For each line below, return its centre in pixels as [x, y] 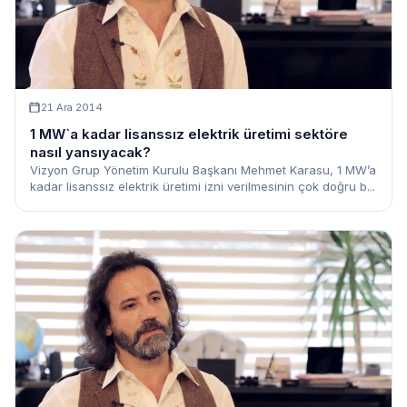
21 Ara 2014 [72, 108]
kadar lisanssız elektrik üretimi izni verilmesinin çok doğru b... [203, 187]
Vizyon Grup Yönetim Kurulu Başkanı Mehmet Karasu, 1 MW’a [203, 170]
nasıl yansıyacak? [90, 153]
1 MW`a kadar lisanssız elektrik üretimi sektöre [189, 134]
